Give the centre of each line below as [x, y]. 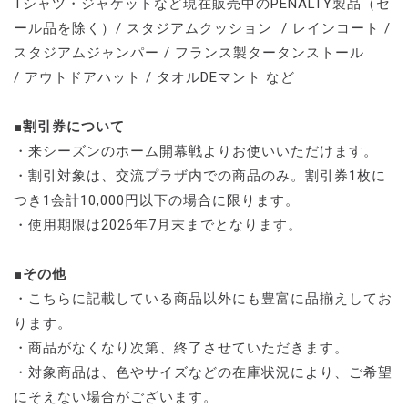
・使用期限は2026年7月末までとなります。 [158, 225]
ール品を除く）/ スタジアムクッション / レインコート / [202, 29]
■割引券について [69, 127]
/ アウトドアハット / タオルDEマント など [154, 78]
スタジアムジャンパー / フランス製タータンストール [191, 53]
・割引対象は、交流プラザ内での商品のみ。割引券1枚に [200, 176]
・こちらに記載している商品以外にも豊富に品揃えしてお [203, 299]
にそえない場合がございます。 [116, 398]
